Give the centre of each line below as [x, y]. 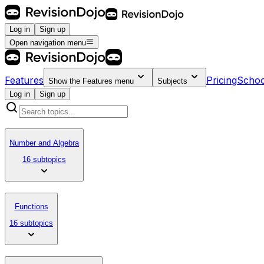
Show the [65, 81]
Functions [31, 207]
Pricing [222, 80]
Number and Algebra [44, 143]
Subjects [172, 81]
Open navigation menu [48, 42]
